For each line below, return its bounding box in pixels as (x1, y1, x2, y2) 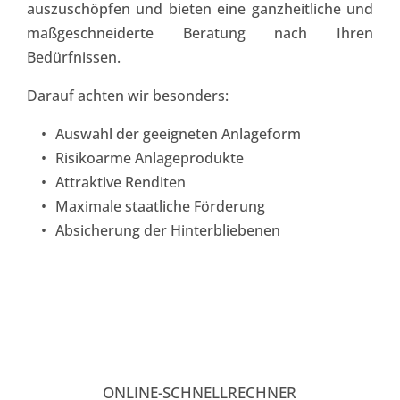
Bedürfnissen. (27, 47, 124, 67)
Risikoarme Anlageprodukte (55, 148, 244, 168)
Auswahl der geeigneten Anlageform (55, 124, 301, 144)
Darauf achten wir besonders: (27, 86, 232, 105)
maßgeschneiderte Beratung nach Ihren (27, 23, 373, 43)
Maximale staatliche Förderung (55, 196, 265, 216)
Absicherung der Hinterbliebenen (55, 221, 284, 240)
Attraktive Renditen (55, 172, 189, 192)
